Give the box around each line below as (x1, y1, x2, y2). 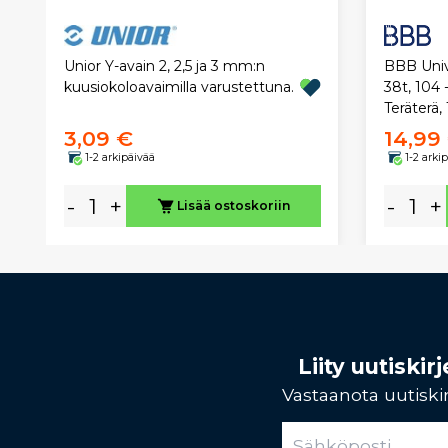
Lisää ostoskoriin (177, 198, 290, 214)
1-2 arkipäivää (84, 150, 155, 164)
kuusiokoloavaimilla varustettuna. (63, 78, 294, 97)
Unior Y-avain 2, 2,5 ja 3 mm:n (63, 57, 265, 76)
